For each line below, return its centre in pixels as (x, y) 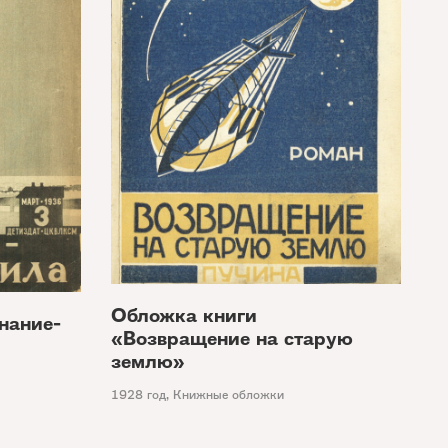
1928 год (138, 394)
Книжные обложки (228, 394)
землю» (148, 361)
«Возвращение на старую (232, 338)
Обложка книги (184, 315)
